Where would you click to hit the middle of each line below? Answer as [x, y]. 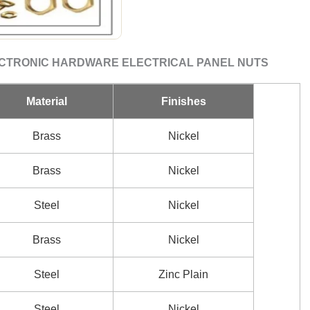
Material [46, 101]
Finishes [183, 101]
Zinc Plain [183, 274]
